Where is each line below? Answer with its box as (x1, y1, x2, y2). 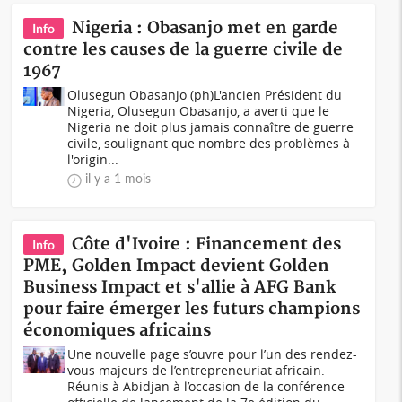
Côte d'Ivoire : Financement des (72, 234, 342, 255)
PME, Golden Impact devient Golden (23, 256, 330, 276)
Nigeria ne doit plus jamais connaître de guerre (67, 118, 354, 135)
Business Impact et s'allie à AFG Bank (23, 277, 337, 298)
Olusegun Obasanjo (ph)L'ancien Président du (67, 86, 343, 103)
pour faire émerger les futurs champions (23, 299, 361, 319)
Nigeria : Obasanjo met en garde (72, 18, 339, 39)
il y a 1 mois (85, 170, 152, 186)
